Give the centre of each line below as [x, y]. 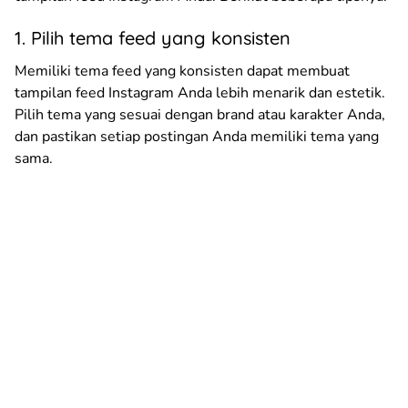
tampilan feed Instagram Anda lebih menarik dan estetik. [200, 92]
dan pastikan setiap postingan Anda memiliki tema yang [197, 136]
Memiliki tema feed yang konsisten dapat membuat [182, 71]
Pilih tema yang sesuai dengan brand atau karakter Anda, [200, 114]
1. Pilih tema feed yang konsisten [153, 37]
